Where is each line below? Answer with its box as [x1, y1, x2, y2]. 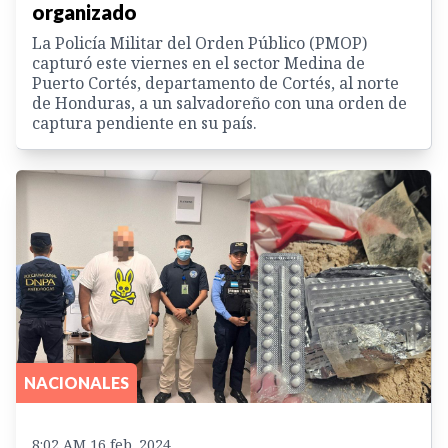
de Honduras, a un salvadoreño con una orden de [32, 91, 407, 114]
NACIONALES [24, 373, 129, 393]
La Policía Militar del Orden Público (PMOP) [32, 31, 367, 54]
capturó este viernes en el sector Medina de [32, 51, 365, 74]
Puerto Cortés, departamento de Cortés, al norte [32, 71, 399, 94]
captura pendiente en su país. [32, 111, 257, 134]
